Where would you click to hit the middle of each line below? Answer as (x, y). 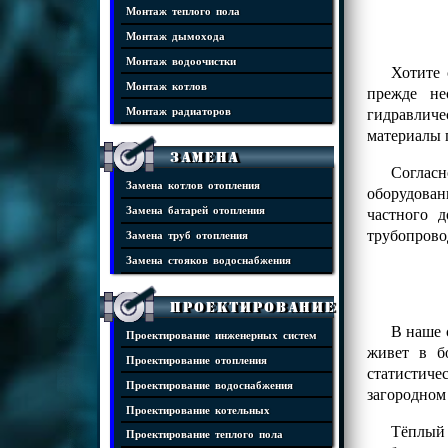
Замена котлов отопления (193, 185)
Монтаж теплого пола (183, 11)
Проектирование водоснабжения (209, 384)
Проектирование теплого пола (204, 434)
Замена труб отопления (187, 235)
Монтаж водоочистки (181, 60)
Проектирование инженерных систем (221, 334)
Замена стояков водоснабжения (208, 260)
